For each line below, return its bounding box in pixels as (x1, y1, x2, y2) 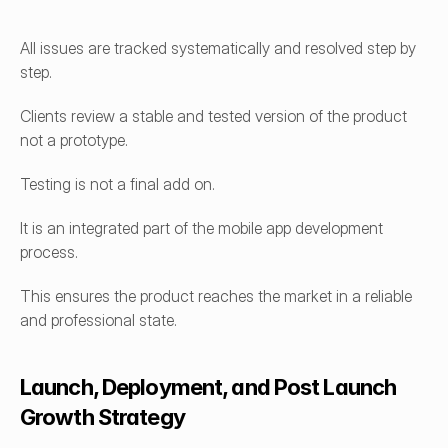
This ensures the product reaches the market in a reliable (20, 286, 412, 306)
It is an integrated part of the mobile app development (20, 218, 383, 238)
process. (20, 242, 78, 262)
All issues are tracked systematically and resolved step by (20, 38, 416, 58)
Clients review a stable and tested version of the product (20, 106, 407, 126)
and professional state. (20, 310, 177, 330)
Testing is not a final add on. (20, 174, 215, 194)
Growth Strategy (20, 404, 185, 430)
